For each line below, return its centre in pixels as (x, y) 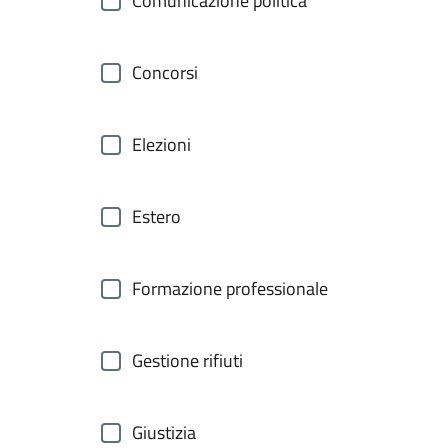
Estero (156, 216)
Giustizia (164, 432)
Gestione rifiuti (187, 360)
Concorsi (165, 72)
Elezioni (161, 144)
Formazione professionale (230, 288)
